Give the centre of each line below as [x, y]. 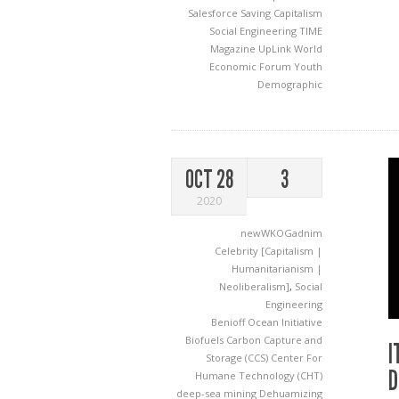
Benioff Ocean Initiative [267, 322]
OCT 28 [209, 179]
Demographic [290, 84]
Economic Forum [252, 66]
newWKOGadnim [281, 233]
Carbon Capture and [274, 340]
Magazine [234, 49]
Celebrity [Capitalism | [269, 251]
